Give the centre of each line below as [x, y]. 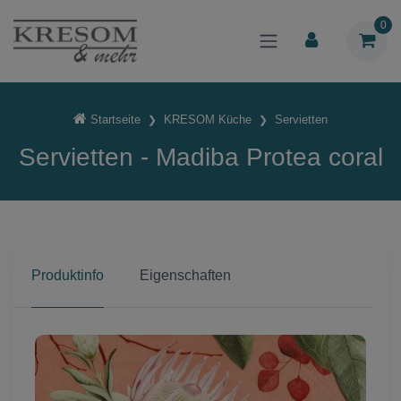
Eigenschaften [185, 276]
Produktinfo [68, 276]
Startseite [116, 119]
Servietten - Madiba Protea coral [200, 158]
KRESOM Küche [208, 119]
